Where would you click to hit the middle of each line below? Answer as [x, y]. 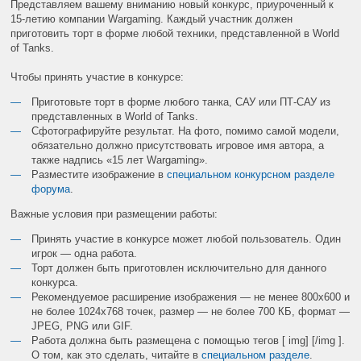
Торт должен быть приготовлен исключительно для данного [179, 268]
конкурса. [55, 282]
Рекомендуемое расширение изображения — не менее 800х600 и [191, 297]
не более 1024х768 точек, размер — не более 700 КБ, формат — [191, 311]
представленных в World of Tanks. [115, 116]
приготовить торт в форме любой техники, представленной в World [175, 33]
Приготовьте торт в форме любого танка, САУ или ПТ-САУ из [181, 102]
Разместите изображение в [100, 174]
